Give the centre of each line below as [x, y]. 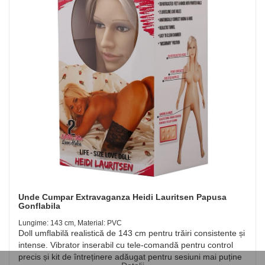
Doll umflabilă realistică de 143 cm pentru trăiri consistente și [132, 233]
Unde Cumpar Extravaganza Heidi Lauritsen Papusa [122, 197]
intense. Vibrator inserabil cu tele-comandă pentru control [126, 245]
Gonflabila [39, 206]
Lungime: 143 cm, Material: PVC [70, 223]
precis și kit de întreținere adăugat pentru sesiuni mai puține [130, 257]
